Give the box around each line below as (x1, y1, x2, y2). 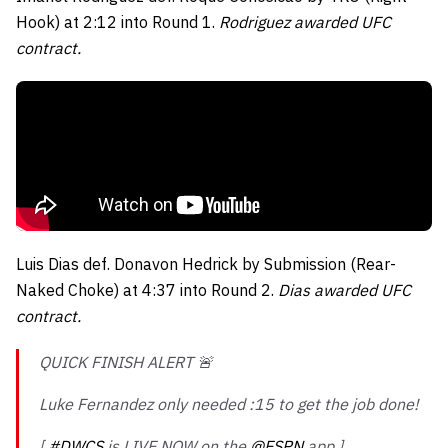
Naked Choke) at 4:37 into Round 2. (16, 280, 278, 300)
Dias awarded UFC (278, 280, 411, 300)
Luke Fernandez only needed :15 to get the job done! (39, 394, 419, 414)
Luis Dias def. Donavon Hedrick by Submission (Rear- (16, 254, 396, 274)
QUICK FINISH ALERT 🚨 (39, 352, 213, 372)
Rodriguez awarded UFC (219, 12, 391, 32)
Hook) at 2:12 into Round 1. (16, 12, 219, 32)
